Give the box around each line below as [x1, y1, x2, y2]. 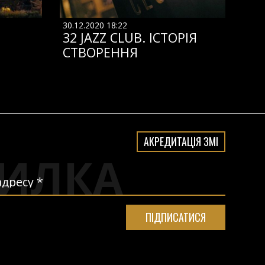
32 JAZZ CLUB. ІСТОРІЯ [62, 29, 197, 46]
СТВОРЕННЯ [62, 44, 138, 61]
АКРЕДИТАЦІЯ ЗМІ [143, 134, 218, 149]
